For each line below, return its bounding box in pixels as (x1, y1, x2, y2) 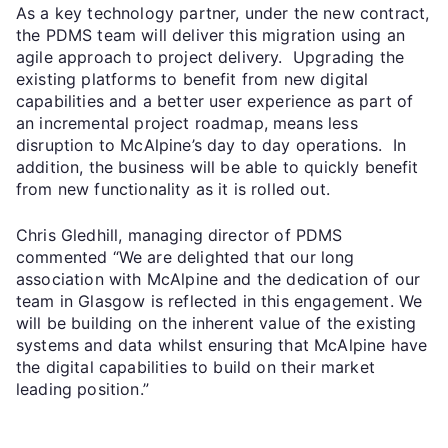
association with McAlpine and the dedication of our (16, 268, 421, 289)
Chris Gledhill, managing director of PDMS (16, 224, 343, 245)
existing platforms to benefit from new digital (16, 68, 369, 89)
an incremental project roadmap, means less (16, 112, 358, 133)
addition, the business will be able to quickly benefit (16, 156, 419, 177)
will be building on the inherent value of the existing (16, 312, 417, 333)
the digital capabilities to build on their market (16, 356, 375, 377)
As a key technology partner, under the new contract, (16, 2, 430, 23)
